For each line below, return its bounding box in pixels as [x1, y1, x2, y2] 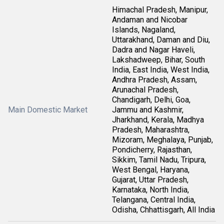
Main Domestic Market [8, 105, 87, 114]
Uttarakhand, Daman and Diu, [112, 35, 210, 44]
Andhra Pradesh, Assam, [112, 75, 197, 84]
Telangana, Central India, [112, 195, 195, 204]
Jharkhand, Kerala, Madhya [112, 115, 204, 124]
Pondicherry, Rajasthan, [112, 145, 192, 154]
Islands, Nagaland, [112, 25, 175, 34]
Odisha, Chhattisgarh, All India [112, 205, 215, 214]
